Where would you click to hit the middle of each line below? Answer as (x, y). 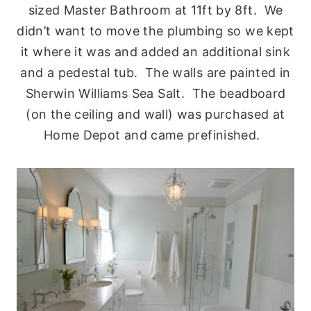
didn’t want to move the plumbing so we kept (155, 31)
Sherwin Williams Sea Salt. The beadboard (155, 93)
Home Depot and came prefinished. (155, 135)
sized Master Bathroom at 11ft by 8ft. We (155, 10)
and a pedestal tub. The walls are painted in (155, 72)
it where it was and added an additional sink (155, 51)
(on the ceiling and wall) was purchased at (155, 114)
